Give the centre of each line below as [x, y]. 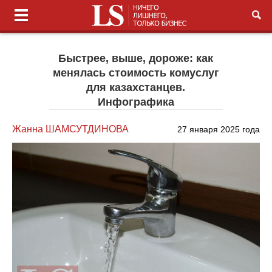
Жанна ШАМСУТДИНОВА [71, 129]
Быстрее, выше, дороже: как [136, 58]
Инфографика [136, 102]
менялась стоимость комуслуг [136, 73]
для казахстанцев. [136, 87]
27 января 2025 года [218, 129]
